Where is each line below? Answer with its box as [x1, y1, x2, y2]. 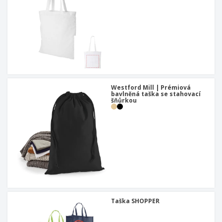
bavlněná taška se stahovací [111, 90, 201, 99]
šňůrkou [111, 96, 137, 105]
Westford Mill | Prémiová [111, 83, 191, 92]
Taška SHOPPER [111, 197, 160, 206]
